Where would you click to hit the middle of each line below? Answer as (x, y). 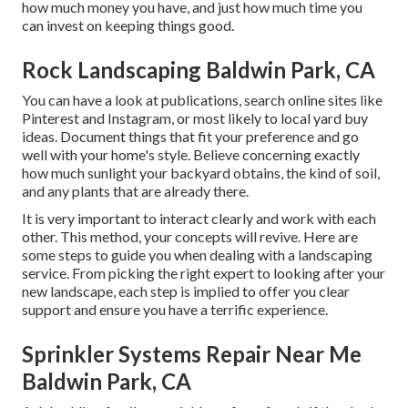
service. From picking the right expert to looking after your (204, 273)
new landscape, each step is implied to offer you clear (186, 291)
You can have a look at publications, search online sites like (202, 100)
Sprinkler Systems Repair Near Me (192, 354)
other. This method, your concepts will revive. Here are (190, 237)
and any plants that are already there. (135, 191)
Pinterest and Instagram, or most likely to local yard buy (195, 118)
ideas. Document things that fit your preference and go (190, 137)
